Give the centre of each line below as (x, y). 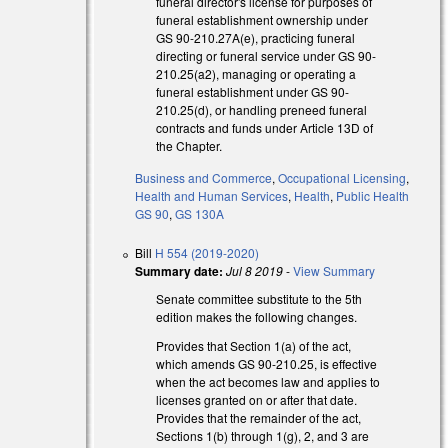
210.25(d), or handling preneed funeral (262, 109)
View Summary (334, 271)
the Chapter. (189, 145)
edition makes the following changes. (257, 317)
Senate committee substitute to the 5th (259, 299)
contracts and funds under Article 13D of (265, 127)
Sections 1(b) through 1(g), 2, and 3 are (263, 436)
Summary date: (179, 271)
